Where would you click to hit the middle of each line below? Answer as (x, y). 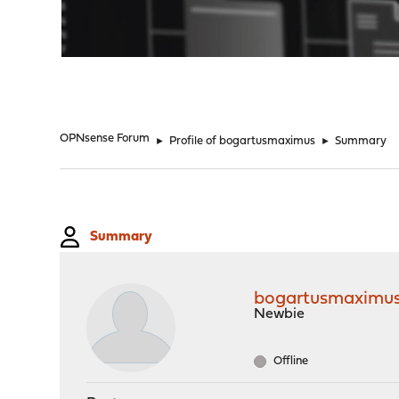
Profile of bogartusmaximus (243, 141)
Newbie (280, 314)
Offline (290, 361)
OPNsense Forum (105, 138)
